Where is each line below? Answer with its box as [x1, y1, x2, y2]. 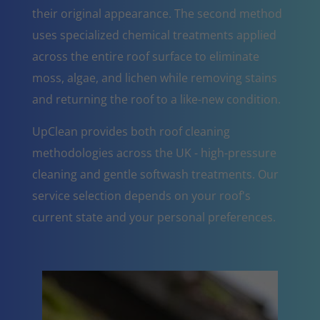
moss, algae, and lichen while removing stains [31, 69, 277, 86]
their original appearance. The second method [31, 5, 282, 21]
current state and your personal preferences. [31, 209, 276, 225]
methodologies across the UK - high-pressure [31, 144, 276, 161]
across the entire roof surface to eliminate [31, 48, 259, 64]
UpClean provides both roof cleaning [31, 123, 230, 139]
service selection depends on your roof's [31, 187, 251, 204]
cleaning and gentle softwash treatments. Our [31, 166, 279, 182]
